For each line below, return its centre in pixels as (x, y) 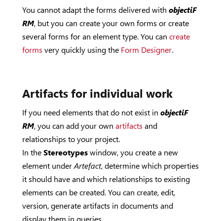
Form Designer (146, 50)
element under (48, 166)
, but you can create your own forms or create (111, 23)
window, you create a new (133, 152)
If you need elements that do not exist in (91, 112)
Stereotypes (65, 152)
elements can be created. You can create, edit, (98, 192)
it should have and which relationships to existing (106, 179)
